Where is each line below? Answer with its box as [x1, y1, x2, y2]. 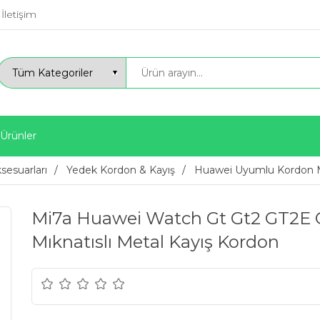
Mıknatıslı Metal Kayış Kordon [31, 231, 279, 252]
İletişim [1, 8, 36, 21]
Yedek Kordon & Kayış [66, 164, 175, 176]
